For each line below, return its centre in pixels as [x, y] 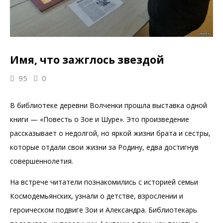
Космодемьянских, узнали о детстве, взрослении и [97, 196]
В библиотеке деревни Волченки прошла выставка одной [109, 105]
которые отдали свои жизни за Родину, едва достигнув [104, 147]
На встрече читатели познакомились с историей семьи [104, 182]
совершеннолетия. [42, 161]
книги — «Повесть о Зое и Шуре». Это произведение [100, 119]
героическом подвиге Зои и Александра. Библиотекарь [104, 210]
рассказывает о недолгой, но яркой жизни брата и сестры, [110, 133]
